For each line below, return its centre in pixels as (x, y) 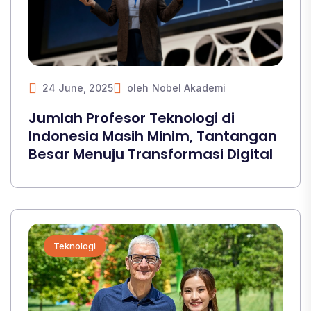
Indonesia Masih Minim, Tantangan (153, 136)
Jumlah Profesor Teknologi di (132, 118)
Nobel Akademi (189, 88)
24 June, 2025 (78, 88)
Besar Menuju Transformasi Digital (151, 154)
